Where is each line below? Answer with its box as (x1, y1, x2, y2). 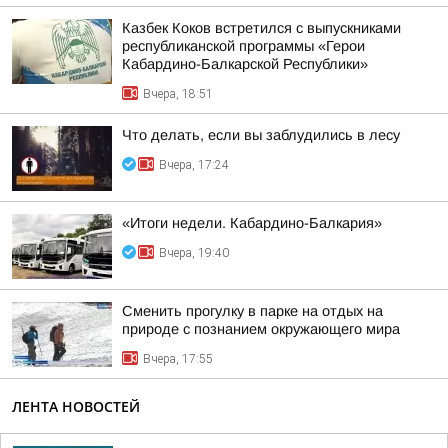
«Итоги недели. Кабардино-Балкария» (122, 215, 382, 231)
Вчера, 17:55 (143, 352, 213, 366)
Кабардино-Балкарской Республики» (122, 56, 368, 72)
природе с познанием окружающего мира (122, 321, 400, 337)
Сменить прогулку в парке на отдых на (122, 303, 383, 319)
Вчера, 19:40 (159, 246, 229, 260)
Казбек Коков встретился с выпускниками (122, 20, 401, 36)
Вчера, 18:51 (143, 87, 213, 101)
